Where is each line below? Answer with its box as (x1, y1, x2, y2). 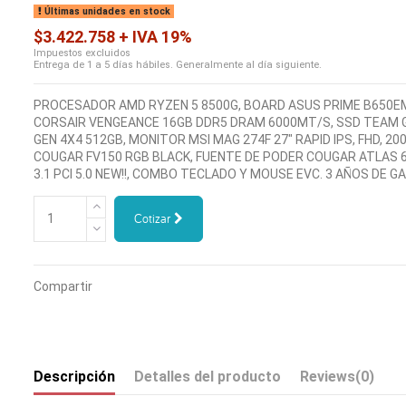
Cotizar (133, 209, 174, 227)
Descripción (34, 367, 116, 385)
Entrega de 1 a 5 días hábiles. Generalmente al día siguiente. (34, 58, 323, 71)
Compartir (34, 278, 93, 294)
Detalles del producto (134, 367, 282, 385)
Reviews (300, 367, 356, 385)
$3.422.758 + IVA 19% (34, 26, 193, 46)
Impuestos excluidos (34, 46, 131, 59)
